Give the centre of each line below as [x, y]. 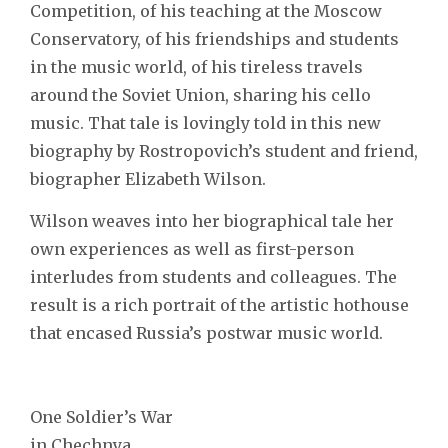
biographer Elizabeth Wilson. [148, 178]
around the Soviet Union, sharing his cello [200, 94]
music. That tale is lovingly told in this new [205, 122]
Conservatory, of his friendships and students [214, 38]
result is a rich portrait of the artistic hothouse [219, 304]
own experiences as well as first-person [192, 248]
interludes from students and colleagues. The [213, 276]
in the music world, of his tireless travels [196, 66]
